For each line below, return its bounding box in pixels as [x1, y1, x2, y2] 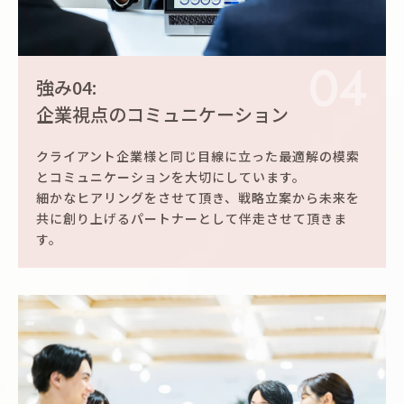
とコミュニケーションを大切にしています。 [36, 168, 306, 187]
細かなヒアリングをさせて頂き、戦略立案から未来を [36, 188, 360, 207]
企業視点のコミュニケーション [36, 101, 289, 128]
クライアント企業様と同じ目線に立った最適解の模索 [36, 147, 360, 166]
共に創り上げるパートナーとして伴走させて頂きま [36, 209, 347, 228]
